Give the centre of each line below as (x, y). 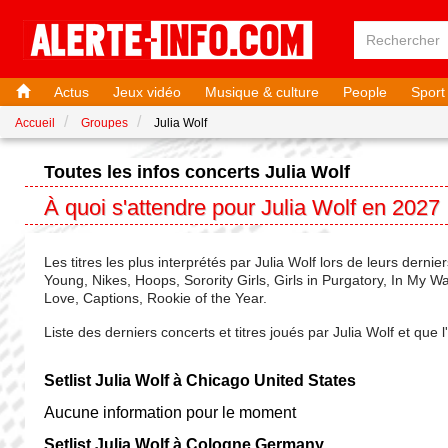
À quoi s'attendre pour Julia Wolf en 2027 (242, 207)
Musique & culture (262, 92)
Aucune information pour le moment (170, 412)
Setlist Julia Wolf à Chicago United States (200, 380)
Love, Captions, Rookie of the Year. (156, 297)
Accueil (35, 123)
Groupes (104, 123)
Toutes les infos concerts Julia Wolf (197, 172)
